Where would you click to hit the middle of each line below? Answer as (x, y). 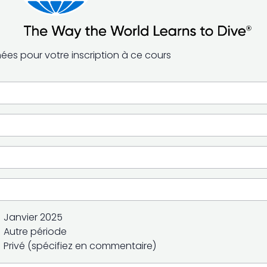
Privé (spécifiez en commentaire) (80, 246)
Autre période (35, 232)
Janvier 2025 (33, 217)
